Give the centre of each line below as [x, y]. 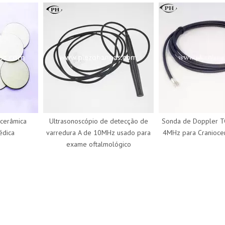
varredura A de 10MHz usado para [89, 133]
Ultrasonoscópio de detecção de [89, 121]
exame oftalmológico [89, 144]
